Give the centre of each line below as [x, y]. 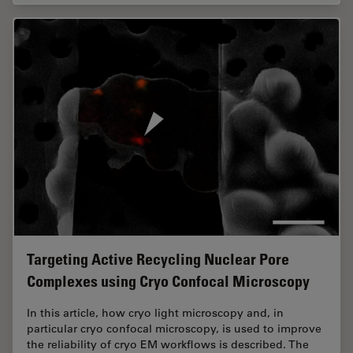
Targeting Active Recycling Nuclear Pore [158, 260]
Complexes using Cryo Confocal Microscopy [168, 282]
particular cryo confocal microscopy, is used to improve [174, 329]
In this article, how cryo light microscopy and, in [155, 313]
